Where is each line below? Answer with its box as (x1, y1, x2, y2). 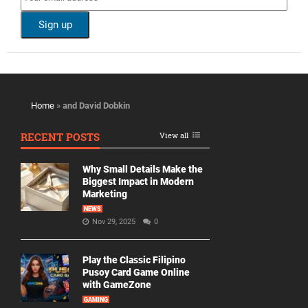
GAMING (84, 296, 108, 303)
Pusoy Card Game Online (82, 267, 190, 278)
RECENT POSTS (21, 130, 100, 144)
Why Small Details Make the (82, 164, 203, 175)
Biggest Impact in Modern (82, 176, 194, 187)
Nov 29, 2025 (92, 217, 137, 226)
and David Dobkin (63, 100, 130, 111)
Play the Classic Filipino (82, 254, 186, 265)
